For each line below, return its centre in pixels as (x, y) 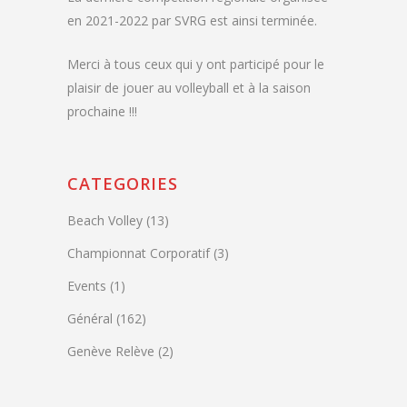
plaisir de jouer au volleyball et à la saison (189, 87)
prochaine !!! (102, 111)
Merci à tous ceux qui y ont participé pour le (196, 64)
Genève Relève (111, 351)
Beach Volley (105, 220)
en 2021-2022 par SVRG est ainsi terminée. (192, 20)
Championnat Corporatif (139, 253)
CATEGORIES (123, 183)
